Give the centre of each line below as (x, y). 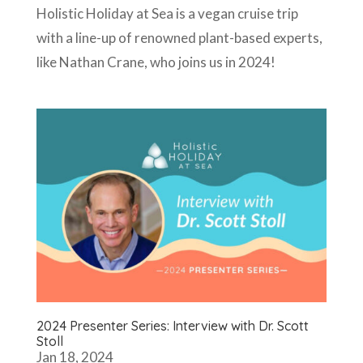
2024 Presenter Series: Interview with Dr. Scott (172, 325)
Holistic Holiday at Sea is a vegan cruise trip (167, 13)
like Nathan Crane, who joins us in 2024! (156, 62)
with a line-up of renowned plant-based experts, (179, 37)
